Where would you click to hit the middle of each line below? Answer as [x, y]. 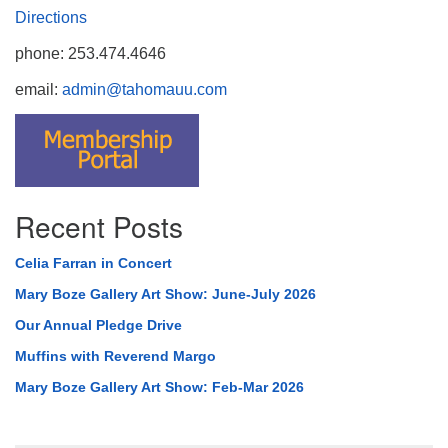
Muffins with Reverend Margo [115, 356]
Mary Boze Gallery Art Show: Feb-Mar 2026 [159, 387]
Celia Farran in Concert [93, 263]
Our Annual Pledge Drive [98, 325]
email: [38, 89]
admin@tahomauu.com [144, 89]
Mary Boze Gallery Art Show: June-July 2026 [165, 294]
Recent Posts [99, 226]
